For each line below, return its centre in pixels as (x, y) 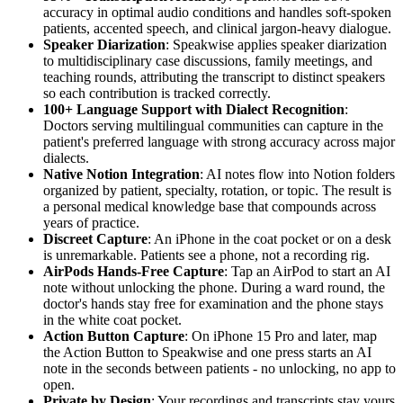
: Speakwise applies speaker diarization (276, 44)
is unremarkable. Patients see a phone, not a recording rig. (206, 255)
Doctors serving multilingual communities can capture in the (213, 125)
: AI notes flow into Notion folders (297, 174)
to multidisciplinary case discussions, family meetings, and (208, 60)
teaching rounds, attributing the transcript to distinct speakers (214, 76)
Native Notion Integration (121, 174)
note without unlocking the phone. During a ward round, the (214, 287)
